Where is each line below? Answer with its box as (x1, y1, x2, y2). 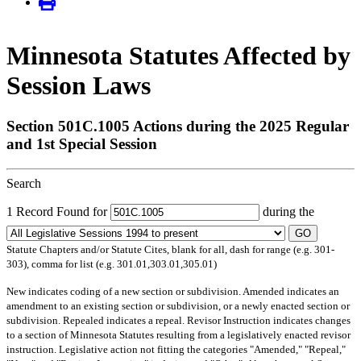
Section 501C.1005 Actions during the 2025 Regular (6, 118, 349, 135)
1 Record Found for (6, 204, 110, 218)
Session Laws (6, 70, 151, 100)
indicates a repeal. (104, 313, 187, 326)
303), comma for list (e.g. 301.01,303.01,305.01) (6, 257, 217, 270)
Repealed (63, 313, 104, 326)
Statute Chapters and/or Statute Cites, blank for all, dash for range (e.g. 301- (6, 243, 334, 255)
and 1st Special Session (6, 135, 157, 153)
